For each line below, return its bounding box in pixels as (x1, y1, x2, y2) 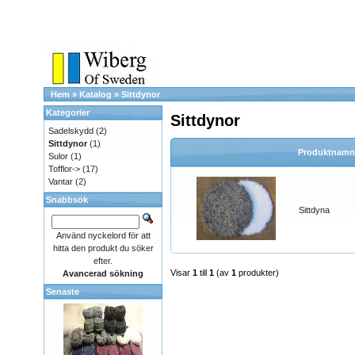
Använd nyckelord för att (55, 231, 151, 240)
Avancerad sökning (63, 269, 143, 278)
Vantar (48, 177, 73, 186)
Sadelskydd (48, 126, 94, 136)
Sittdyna (299, 205, 330, 216)
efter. (94, 256, 113, 265)
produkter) (236, 268, 279, 278)
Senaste (46, 287, 79, 296)
